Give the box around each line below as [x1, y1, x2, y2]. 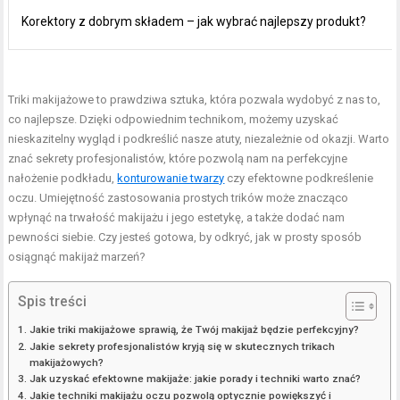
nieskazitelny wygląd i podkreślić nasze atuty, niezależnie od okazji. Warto [8, 131, 390, 146]
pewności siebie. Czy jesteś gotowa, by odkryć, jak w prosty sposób [8, 229, 362, 244]
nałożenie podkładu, [8, 171, 118, 185]
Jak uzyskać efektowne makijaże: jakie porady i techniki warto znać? [29, 371, 361, 385]
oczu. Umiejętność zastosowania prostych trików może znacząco [8, 190, 349, 204]
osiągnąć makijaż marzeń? [8, 249, 146, 263]
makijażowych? [29, 355, 104, 369]
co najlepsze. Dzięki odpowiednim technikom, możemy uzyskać [8, 112, 339, 126]
